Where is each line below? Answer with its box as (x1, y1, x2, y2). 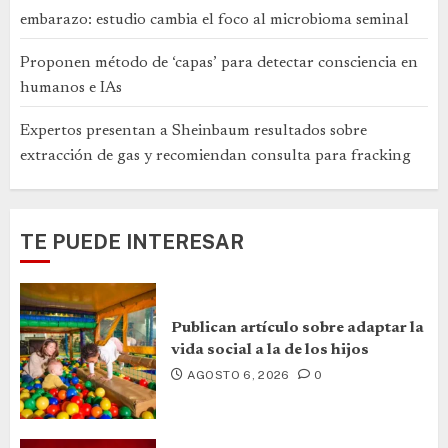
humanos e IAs (20, 79, 122, 96)
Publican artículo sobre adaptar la (171, 319, 424, 336)
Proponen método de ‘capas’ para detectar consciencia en (20, 54, 418, 71)
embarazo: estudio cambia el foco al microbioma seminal (20, 11, 409, 28)
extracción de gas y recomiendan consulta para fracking (20, 147, 411, 164)
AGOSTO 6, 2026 (186, 367, 290, 382)
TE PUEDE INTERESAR (20, 229, 244, 254)
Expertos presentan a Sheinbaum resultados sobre (20, 122, 367, 139)
